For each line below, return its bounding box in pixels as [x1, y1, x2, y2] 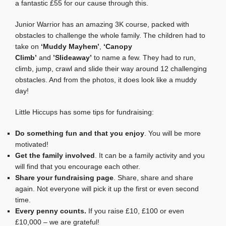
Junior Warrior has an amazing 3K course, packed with [15, 20, 189, 28]
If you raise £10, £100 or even [86, 206, 184, 215]
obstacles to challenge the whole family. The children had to [15, 31, 205, 39]
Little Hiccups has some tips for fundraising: [15, 107, 154, 116]
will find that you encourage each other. [15, 162, 140, 171]
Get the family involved [15, 151, 95, 159]
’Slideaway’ [53, 53, 92, 62]
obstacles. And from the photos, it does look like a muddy [15, 75, 197, 84]
